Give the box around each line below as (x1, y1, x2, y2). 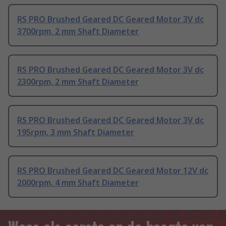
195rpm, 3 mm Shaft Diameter (17, 127, 134, 138)
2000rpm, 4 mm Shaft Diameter (17, 177, 139, 189)
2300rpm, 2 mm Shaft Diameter (17, 76, 139, 88)
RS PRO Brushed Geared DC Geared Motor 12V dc (17, 165, 208, 177)
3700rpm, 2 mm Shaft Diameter (17, 26, 139, 37)
